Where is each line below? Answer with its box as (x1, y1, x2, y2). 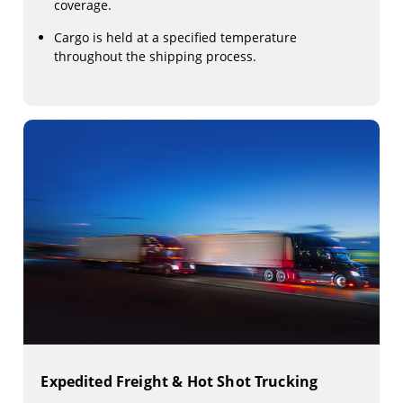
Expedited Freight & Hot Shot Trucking (40, 372, 318, 391)
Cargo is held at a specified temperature (54, 29, 298, 46)
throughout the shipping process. (54, 48, 257, 65)
